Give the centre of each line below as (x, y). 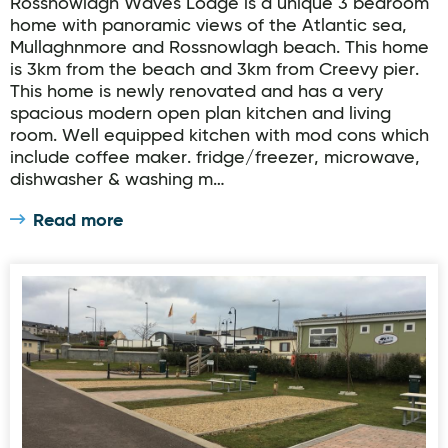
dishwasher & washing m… (117, 180)
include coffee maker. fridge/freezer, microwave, (215, 158)
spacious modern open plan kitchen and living (200, 114)
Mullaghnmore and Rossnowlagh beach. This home (219, 48)
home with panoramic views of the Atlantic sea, (208, 26)
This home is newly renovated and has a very (196, 92)
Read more (78, 221)
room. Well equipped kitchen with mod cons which (219, 136)
